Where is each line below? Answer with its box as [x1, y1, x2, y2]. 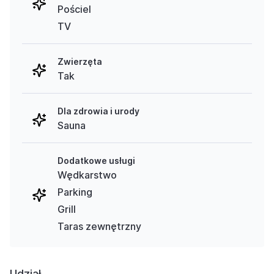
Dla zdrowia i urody [57, 105, 139, 116]
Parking [57, 185, 92, 198]
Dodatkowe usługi [57, 155, 135, 166]
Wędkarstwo [57, 168, 117, 181]
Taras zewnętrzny [57, 220, 141, 232]
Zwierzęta [57, 56, 102, 67]
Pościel [57, 2, 91, 15]
